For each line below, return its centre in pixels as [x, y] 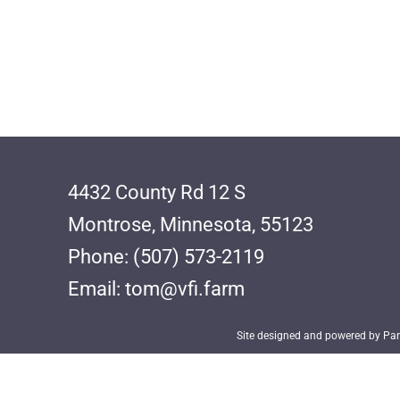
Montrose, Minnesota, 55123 [191, 225]
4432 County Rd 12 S [157, 193]
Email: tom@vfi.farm [157, 289]
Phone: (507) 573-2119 [167, 257]
